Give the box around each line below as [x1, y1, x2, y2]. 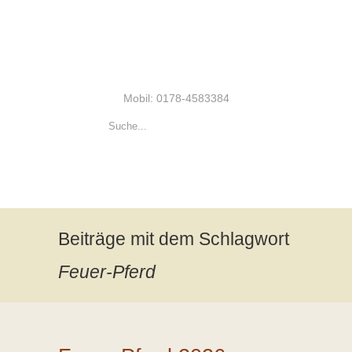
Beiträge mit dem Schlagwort [58, 229, 289, 249]
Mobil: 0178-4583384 [123, 92, 229, 104]
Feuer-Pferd [58, 262, 156, 282]
